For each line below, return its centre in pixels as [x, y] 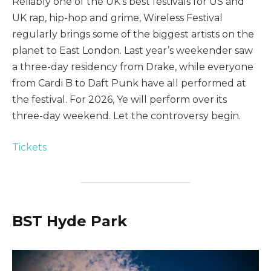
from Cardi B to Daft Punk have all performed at [129, 83]
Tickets [29, 147]
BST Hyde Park [70, 221]
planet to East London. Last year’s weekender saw [132, 50]
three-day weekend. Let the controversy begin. [126, 116]
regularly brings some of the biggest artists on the [133, 34]
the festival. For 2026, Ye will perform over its [119, 99]
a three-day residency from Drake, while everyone [133, 67]
